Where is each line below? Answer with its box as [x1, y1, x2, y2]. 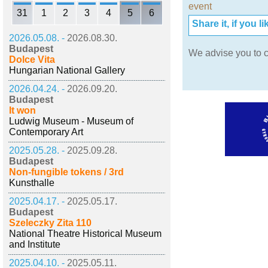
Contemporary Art [9, 127, 83, 137]
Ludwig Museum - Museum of [9, 116, 133, 126]
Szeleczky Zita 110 [9, 218, 92, 228]
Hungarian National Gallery [9, 65, 125, 75]
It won [9, 105, 36, 115]
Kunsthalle [9, 178, 54, 188]
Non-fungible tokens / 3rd [9, 167, 124, 177]
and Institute [9, 239, 60, 249]
